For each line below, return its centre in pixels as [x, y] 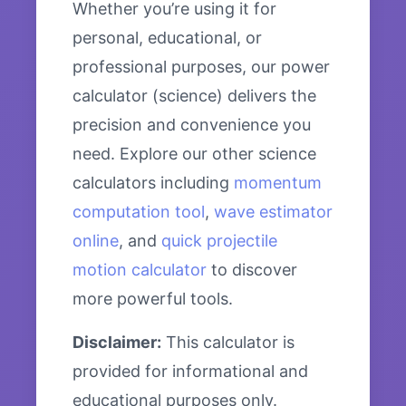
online [96, 241]
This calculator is [228, 343]
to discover [252, 270]
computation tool [139, 212]
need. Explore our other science [194, 154]
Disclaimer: [117, 343]
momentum [278, 183]
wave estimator [273, 212]
